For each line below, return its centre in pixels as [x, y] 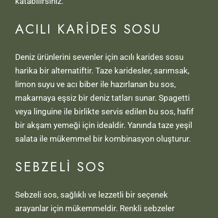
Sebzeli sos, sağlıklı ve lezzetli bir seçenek [92, 195]
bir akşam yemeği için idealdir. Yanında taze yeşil [104, 125]
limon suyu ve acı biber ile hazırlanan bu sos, [96, 84]
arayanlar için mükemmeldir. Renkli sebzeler [95, 209]
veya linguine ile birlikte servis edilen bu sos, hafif [105, 112]
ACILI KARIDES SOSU [89, 29]
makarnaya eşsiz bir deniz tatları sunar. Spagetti [103, 98]
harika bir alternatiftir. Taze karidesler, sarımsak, [102, 71]
